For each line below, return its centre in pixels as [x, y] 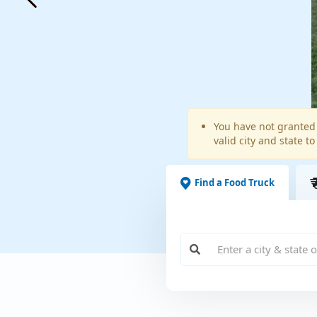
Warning [241, 131]
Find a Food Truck [235, 183]
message [243, 154]
